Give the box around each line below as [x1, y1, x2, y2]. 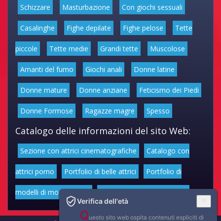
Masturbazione [62, 2, 110, 12]
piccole [15, 43, 37, 53]
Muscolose [150, 43, 185, 53]
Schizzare [20, 2, 50, 12]
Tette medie [49, 43, 88, 53]
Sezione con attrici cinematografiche [20, 146, 137, 155]
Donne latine [134, 64, 175, 74]
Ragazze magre [85, 106, 135, 115]
